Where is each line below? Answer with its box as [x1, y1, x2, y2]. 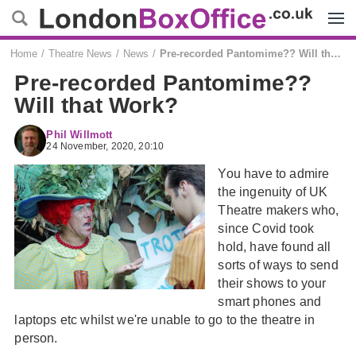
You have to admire [218, 167, 330, 180]
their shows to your [218, 277, 327, 290]
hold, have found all [218, 240, 331, 253]
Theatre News [48, 48, 113, 60]
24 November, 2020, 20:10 [46, 141, 164, 151]
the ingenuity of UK [218, 185, 328, 199]
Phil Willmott [46, 129, 113, 141]
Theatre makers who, [218, 203, 339, 217]
